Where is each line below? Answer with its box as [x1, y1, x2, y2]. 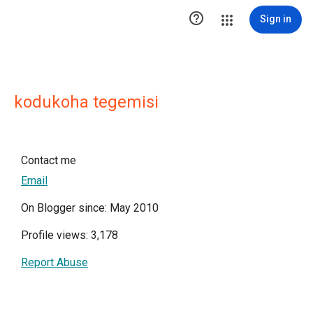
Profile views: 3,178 [21, 228, 118, 242]
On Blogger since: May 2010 [21, 201, 159, 214]
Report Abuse [21, 256, 88, 269]
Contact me [21, 154, 76, 167]
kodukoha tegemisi [14, 92, 159, 112]
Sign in [260, 13, 291, 24]
